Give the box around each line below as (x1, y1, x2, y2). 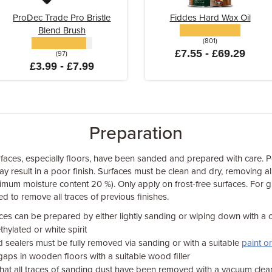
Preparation (89, 121, 183, 144)
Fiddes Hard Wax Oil (169, 12, 251, 23)
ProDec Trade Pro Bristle (13, 12, 111, 23)
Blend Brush (38, 24, 86, 36)
